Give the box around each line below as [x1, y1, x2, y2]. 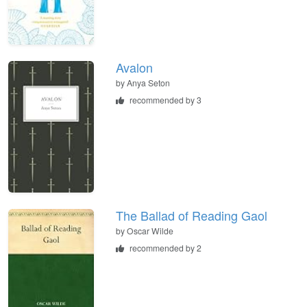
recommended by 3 [130, 93, 201, 106]
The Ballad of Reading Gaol [116, 206, 267, 225]
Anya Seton [127, 76, 170, 88]
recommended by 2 [130, 242, 201, 254]
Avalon [116, 58, 153, 76]
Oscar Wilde [127, 225, 173, 237]
